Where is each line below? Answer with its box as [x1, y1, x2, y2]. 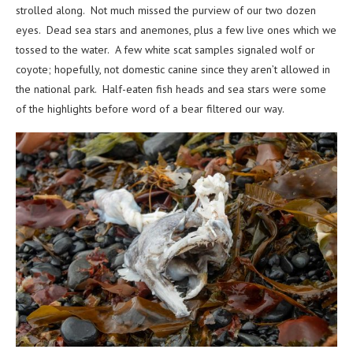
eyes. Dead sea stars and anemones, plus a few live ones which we [16, 23, 336, 38]
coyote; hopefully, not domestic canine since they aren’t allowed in [16, 62, 330, 77]
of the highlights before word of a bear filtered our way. [16, 102, 287, 117]
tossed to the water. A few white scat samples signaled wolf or [16, 43, 315, 58]
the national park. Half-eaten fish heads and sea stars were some [16, 82, 326, 97]
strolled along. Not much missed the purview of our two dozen [16, 3, 316, 18]
